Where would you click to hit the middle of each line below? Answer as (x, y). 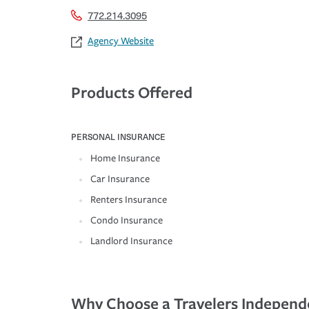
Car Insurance (120, 179)
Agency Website (121, 41)
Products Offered (132, 92)
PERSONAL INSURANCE (118, 137)
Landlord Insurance (131, 241)
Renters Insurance (129, 200)
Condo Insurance (127, 221)
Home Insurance (125, 159)
